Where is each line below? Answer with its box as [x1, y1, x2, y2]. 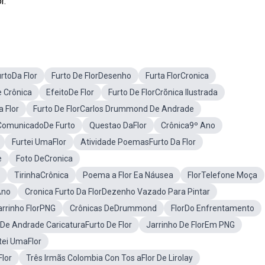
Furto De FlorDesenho [51, 71, 131, 80]
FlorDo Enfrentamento [171, 203, 254, 213]
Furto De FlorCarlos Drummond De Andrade [33, 104, 194, 114]
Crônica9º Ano [161, 121, 215, 130]
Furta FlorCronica [146, 71, 209, 80]
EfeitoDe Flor [46, 88, 94, 97]
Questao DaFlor [89, 121, 147, 130]
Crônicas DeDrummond [70, 203, 157, 213]
